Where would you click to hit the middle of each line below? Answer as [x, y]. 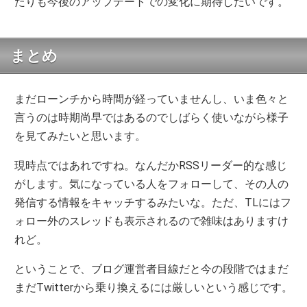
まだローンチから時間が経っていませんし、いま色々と [152, 99]
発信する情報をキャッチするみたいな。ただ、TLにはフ [153, 203]
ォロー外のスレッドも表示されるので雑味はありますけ [152, 221]
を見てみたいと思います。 [81, 136]
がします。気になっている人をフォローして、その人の [152, 184]
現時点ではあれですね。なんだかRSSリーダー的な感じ [151, 166]
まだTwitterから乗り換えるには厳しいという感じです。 [154, 288]
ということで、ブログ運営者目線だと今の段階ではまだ [152, 269]
